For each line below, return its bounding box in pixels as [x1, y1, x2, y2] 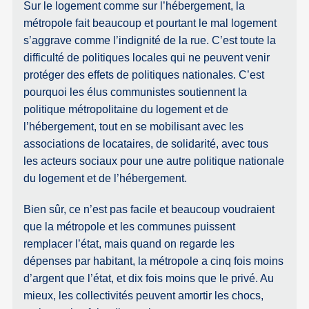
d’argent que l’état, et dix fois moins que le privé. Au [23, 272, 275, 284]
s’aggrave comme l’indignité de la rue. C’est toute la [23, 34, 277, 46]
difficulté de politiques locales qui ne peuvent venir [23, 51, 270, 63]
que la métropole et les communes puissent [23, 220, 236, 232]
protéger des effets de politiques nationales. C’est [23, 68, 265, 81]
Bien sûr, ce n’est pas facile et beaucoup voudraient [23, 203, 275, 215]
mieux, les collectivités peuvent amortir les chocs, [23, 289, 264, 301]
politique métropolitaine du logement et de [23, 103, 229, 115]
